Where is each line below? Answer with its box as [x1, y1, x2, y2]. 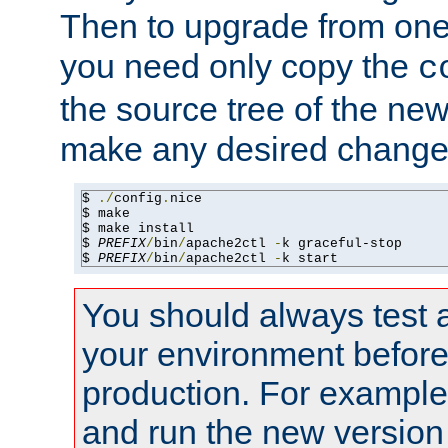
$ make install [82, 221, 194, 237]
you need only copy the [60, 47, 418, 86]
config [114, 191, 162, 207]
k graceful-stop [282, 236, 402, 252]
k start [282, 251, 338, 267]
